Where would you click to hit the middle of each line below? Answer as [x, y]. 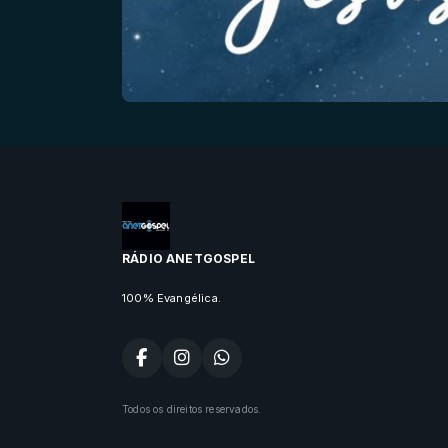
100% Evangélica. [171, 298]
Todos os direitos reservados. [192, 409]
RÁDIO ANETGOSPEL [188, 258]
